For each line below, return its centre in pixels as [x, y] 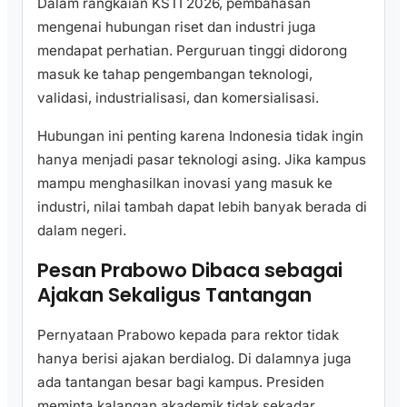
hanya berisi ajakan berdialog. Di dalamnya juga [194, 358]
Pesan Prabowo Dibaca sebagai [190, 271]
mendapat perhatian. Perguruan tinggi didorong [192, 51]
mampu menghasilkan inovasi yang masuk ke [185, 183]
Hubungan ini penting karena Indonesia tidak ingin [200, 135]
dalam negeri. [82, 230]
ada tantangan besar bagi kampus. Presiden [181, 382]
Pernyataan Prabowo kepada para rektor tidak [188, 334]
